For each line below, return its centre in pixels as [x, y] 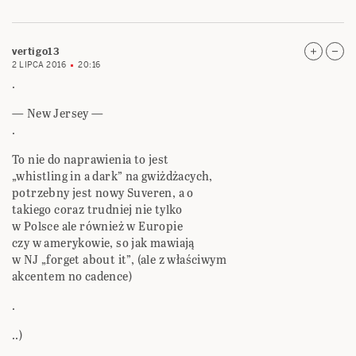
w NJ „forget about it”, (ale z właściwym [119, 260]
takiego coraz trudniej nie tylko [97, 210]
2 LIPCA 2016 [39, 65]
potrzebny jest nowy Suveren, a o [103, 193]
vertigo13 [36, 52]
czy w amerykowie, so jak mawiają [103, 243]
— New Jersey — [58, 114]
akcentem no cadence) [72, 277]
